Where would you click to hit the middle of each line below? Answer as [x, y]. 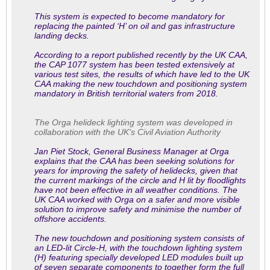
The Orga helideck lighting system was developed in [133, 122]
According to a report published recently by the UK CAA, [141, 55]
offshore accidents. [71, 219]
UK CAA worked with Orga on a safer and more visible [137, 199]
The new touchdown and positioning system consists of [139, 238]
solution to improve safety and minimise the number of [138, 209]
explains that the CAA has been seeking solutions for [134, 161]
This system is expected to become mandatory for [130, 16]
